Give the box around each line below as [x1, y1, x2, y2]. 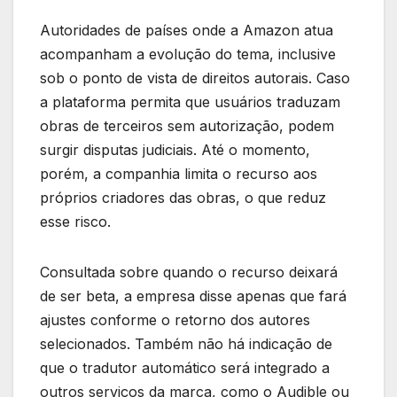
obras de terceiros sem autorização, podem [40, 117, 334, 136]
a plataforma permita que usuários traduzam [40, 93, 340, 112]
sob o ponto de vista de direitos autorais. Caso [40, 69, 350, 88]
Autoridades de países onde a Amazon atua [40, 21, 333, 40]
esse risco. [40, 213, 111, 231]
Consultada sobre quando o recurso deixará [40, 263, 338, 282]
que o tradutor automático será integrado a [40, 359, 330, 378]
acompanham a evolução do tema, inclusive [40, 45, 336, 64]
